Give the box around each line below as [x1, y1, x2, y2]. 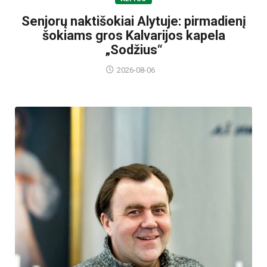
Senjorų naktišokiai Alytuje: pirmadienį [21, 14, 246, 29]
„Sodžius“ [104, 42, 163, 58]
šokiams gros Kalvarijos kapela [42, 28, 225, 44]
